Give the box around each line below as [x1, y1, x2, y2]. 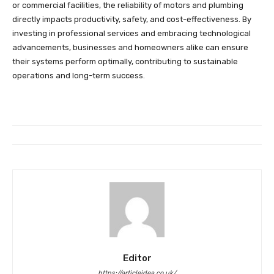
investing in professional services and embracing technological [12, 28, 251, 38]
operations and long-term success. [12, 70, 145, 80]
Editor [122, 252, 152, 264]
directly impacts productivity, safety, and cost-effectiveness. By [12, 14, 251, 24]
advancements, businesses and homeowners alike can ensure [12, 42, 248, 52]
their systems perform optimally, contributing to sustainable [12, 56, 238, 66]
